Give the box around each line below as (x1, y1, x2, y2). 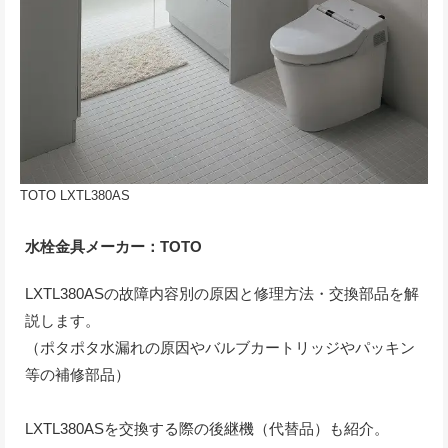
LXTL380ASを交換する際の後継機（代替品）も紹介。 (25, 420, 389, 438)
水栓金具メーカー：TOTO (25, 238, 202, 256)
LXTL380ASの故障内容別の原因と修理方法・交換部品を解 (25, 285, 419, 303)
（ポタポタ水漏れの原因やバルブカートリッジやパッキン (25, 339, 415, 357)
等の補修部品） (25, 366, 130, 384)
